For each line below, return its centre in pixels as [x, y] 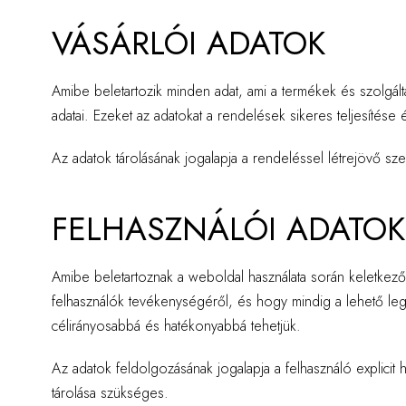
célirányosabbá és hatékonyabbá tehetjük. [176, 326]
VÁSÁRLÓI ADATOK [188, 43]
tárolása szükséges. [110, 393]
